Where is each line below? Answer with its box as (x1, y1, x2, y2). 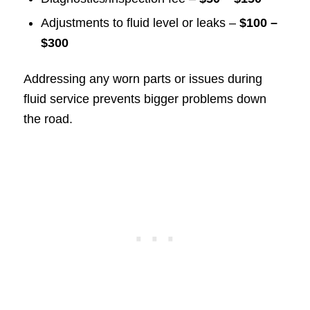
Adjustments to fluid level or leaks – (40, 15, 239, 30)
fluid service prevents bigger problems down (23, 91, 266, 106)
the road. (23, 111, 73, 126)
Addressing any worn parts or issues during (23, 71, 262, 86)
